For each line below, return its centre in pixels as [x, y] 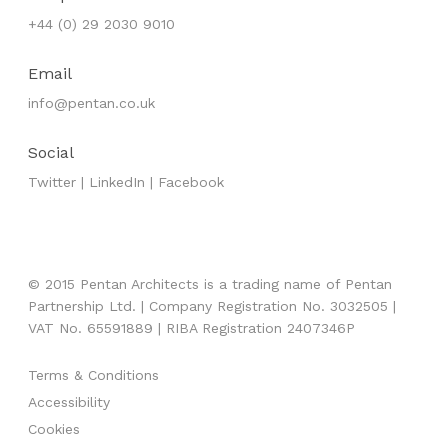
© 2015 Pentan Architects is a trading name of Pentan [210, 284]
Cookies [54, 429]
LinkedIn [117, 182]
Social [51, 152]
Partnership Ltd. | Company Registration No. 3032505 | [212, 306]
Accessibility [69, 402]
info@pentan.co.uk [92, 103]
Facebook [191, 182]
